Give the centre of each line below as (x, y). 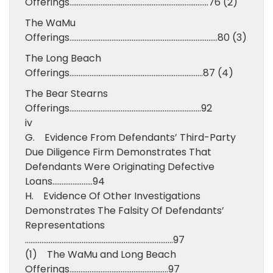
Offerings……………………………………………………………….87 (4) (129, 73)
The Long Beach (63, 58)
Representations (65, 225)
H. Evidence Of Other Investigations (113, 196)
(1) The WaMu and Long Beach (101, 254)
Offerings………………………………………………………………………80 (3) (136, 37)
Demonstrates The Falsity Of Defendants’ (125, 211)
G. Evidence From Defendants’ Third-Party (130, 137)
